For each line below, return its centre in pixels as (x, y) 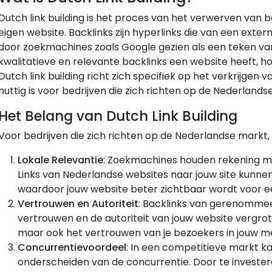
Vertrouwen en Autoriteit (78, 203)
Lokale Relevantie (60, 160)
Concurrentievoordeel (72, 247)
